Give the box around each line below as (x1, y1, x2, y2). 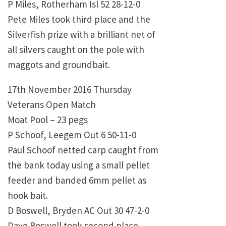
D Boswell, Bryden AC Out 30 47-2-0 (8, 204, 149, 217)
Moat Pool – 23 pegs (8, 114, 88, 126)
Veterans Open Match (8, 98, 96, 111)
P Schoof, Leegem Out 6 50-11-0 (8, 129, 136, 141)
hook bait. (8, 189, 48, 202)
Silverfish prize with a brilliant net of (8, 28, 155, 41)
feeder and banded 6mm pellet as (8, 174, 146, 187)
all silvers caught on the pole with (8, 43, 144, 56)
